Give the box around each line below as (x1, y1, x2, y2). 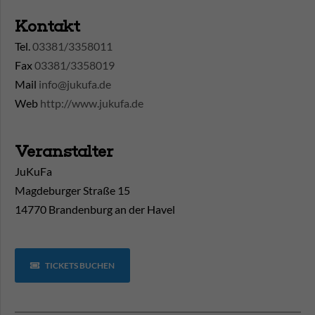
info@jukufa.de (39, 77, 111, 91)
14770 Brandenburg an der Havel (15, 202, 175, 217)
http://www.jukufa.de (40, 96, 143, 110)
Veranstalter (15, 142, 113, 162)
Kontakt (15, 17, 80, 37)
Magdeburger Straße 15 (15, 184, 130, 198)
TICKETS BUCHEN (43, 260, 115, 271)
